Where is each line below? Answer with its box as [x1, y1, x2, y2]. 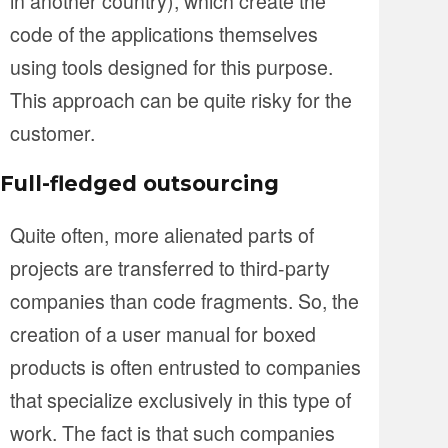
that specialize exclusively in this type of [10, 385, 351, 415]
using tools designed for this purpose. [10, 52, 333, 82]
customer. [10, 118, 95, 148]
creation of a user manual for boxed [10, 319, 316, 349]
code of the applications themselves [10, 19, 318, 49]
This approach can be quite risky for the [10, 85, 352, 115]
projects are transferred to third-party [10, 253, 330, 283]
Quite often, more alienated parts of [10, 220, 314, 250]
